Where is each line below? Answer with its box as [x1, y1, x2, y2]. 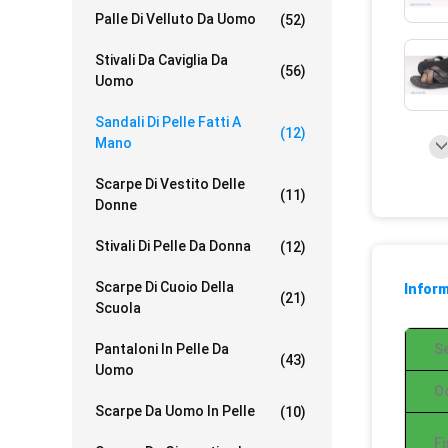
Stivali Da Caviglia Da [95, 52, 228, 68]
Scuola [95, 300, 141, 316]
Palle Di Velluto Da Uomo [95, 11, 256, 27]
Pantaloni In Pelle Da [95, 341, 229, 357]
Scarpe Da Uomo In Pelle [95, 403, 255, 419]
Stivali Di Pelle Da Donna [95, 238, 251, 254]
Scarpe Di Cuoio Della [95, 279, 234, 295]
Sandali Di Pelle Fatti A [95, 114, 241, 130]
